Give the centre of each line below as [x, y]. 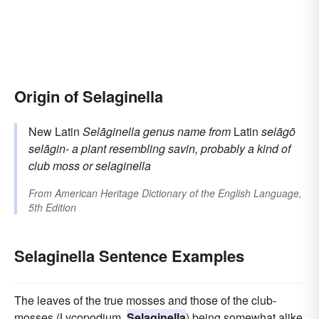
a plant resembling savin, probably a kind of [181, 148]
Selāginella [111, 131]
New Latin [56, 131]
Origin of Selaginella [89, 96]
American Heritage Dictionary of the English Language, [178, 193]
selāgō [278, 131]
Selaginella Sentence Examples [129, 255]
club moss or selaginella [90, 165]
